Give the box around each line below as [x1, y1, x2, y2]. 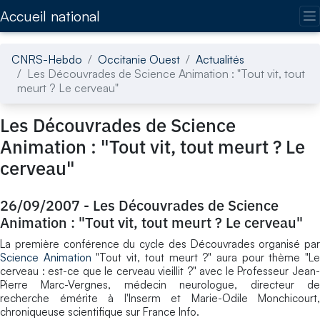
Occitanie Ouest [98, 51, 180, 66]
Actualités [196, 51, 244, 66]
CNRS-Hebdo [11, 51, 82, 66]
